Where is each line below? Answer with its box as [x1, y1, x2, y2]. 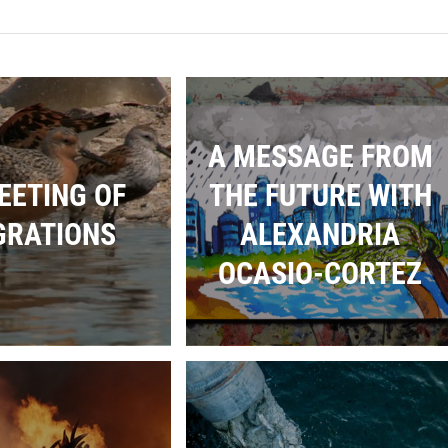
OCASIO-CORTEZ [218, 255, 423, 291]
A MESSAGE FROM [207, 138, 433, 174]
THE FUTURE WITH [208, 177, 432, 213]
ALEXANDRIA [240, 216, 401, 252]
